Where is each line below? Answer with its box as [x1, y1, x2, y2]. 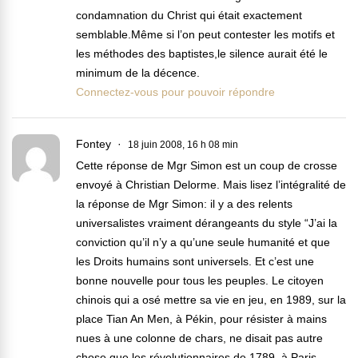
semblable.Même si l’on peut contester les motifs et [76, 28, 335, 42]
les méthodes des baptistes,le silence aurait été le [76, 47, 328, 61]
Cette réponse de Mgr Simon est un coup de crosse [76, 159, 337, 173]
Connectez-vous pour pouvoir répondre [76, 86, 275, 99]
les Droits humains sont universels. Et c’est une [76, 255, 314, 268]
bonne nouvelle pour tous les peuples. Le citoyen [76, 274, 324, 288]
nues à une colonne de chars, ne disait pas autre [76, 332, 323, 345]
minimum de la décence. [76, 66, 200, 80]
